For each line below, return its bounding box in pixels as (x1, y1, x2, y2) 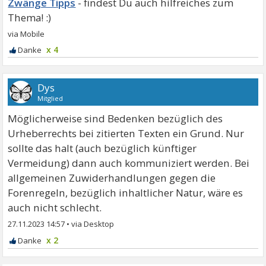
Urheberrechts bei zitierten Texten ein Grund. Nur (8, 126, 245, 140)
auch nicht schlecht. (8, 200, 102, 214)
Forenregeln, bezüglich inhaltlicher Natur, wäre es (8, 185, 243, 199)
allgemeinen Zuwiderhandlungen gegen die (8, 170, 216, 185)
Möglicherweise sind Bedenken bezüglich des (8, 111, 223, 125)
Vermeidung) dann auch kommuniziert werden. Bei (8, 156, 250, 170)
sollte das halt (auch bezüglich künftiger (8, 141, 197, 155)
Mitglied (37, 93, 64, 103)
